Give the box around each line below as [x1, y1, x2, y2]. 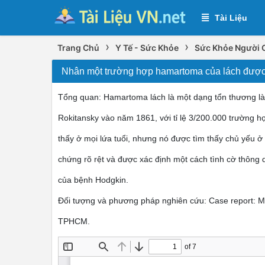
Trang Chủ [57, 43, 99, 53]
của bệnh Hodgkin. [58, 175, 128, 185]
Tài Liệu [215, 13, 247, 22]
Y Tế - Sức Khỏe [115, 43, 179, 53]
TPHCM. [58, 216, 90, 226]
